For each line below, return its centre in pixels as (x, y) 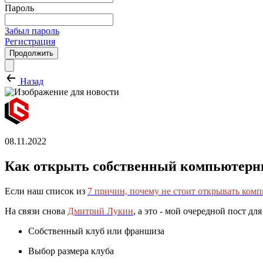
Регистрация (30, 41)
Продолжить (31, 53)
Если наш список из (46, 191)
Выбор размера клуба (71, 251)
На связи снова (36, 211)
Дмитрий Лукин (100, 211)
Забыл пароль (32, 31)
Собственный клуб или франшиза (96, 231)
